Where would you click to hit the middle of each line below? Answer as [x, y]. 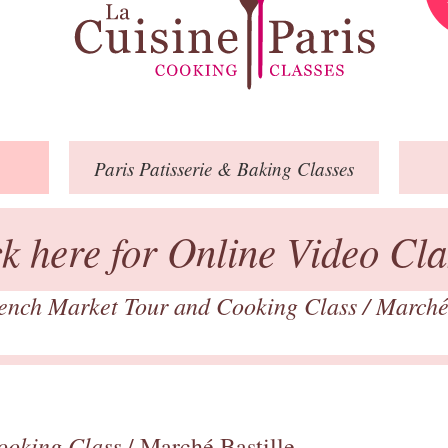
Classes [323, 168]
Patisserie [175, 168]
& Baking [254, 168]
